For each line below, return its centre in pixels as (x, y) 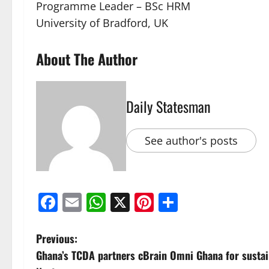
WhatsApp (152, 202)
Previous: (57, 239)
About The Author (87, 59)
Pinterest (194, 202)
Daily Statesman (168, 107)
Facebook (101, 202)
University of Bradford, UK (102, 23)
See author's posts (191, 141)
